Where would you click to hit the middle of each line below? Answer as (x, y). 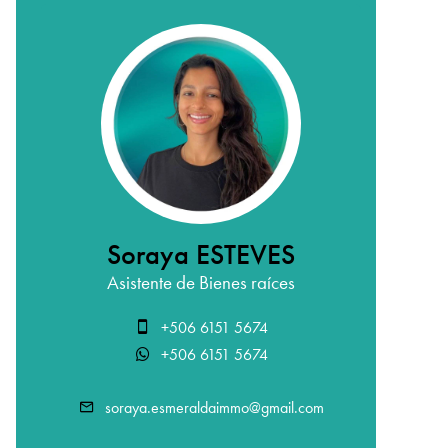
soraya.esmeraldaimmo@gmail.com (214, 407)
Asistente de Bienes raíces (201, 282)
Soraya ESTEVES (201, 255)
